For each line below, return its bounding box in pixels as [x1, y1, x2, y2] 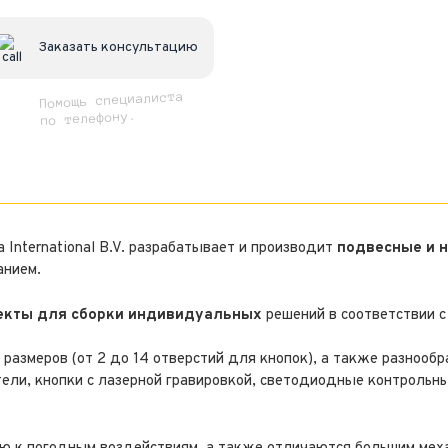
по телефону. [39, 109, 137, 129]
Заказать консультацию [37, 39, 198, 57]
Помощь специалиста [38, 89, 184, 112]
